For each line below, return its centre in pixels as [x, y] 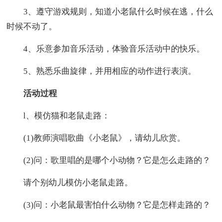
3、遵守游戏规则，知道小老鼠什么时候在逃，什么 [110, 11]
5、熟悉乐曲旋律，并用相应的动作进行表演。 [102, 71]
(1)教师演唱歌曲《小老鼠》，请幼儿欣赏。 [96, 138]
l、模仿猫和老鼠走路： [58, 115]
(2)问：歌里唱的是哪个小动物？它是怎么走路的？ [109, 160]
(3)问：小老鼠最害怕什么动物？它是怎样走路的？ [109, 205]
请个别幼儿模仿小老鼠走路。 [70, 182]
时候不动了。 [32, 26]
